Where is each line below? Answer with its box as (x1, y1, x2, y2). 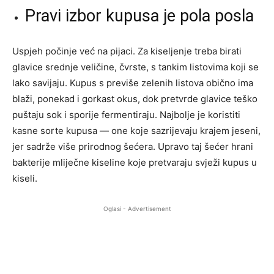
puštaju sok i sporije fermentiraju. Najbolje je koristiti (12, 108, 240, 120)
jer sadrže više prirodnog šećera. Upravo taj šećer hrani (12, 140, 253, 152)
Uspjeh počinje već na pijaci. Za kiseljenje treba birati (12, 45, 242, 57)
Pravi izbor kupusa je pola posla (25, 6, 254, 26)
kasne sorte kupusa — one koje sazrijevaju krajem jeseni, (12, 124, 261, 136)
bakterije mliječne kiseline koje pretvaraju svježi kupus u (12, 156, 257, 168)
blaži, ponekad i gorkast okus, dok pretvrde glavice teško (12, 92, 257, 105)
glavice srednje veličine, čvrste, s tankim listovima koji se (12, 61, 259, 73)
